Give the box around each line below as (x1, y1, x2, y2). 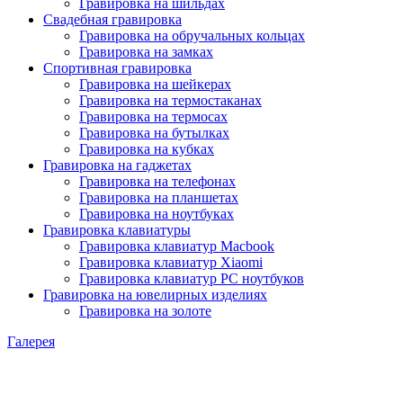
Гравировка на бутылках (79, 125, 229, 140)
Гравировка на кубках (79, 141, 214, 157)
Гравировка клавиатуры (43, 222, 191, 237)
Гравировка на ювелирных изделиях (43, 287, 267, 302)
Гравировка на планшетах (79, 190, 238, 205)
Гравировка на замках (79, 44, 213, 59)
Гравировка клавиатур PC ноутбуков (79, 271, 304, 286)
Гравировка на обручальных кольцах (79, 28, 305, 43)
